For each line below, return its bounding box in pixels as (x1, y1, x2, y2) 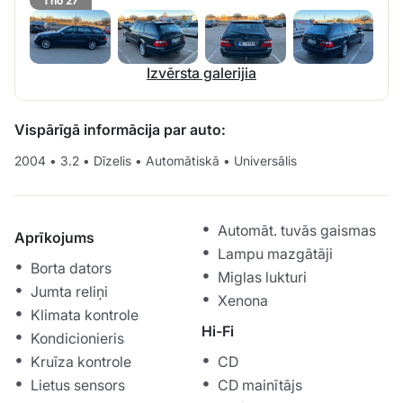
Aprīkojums (14, 228, 94, 247)
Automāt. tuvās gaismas (218, 221, 376, 240)
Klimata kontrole (31, 306, 139, 325)
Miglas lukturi (218, 268, 307, 287)
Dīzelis (90, 153, 135, 169)
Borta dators (31, 259, 112, 278)
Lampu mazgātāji (218, 245, 333, 264)
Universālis (230, 153, 297, 169)
